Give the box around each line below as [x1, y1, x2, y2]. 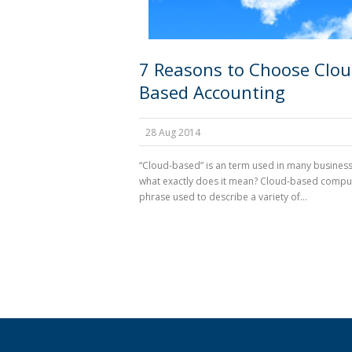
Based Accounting [139, 80, 285, 104]
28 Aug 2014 [145, 126, 200, 139]
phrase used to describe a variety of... [139, 190, 307, 203]
